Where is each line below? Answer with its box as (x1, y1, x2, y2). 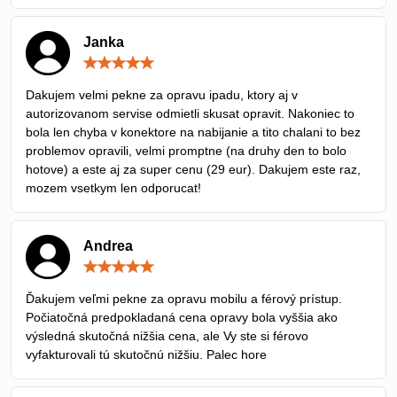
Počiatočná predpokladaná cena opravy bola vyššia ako (26, 309, 338, 324)
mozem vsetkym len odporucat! (26, 180, 201, 195)
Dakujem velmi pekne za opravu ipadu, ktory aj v (26, 87, 298, 102)
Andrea (83, 237, 133, 253)
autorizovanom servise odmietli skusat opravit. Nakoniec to (26, 105, 354, 121)
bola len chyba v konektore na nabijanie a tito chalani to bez (26, 124, 361, 139)
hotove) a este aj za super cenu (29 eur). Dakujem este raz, (26, 161, 361, 176)
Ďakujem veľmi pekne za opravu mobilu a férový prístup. (26, 291, 342, 306)
